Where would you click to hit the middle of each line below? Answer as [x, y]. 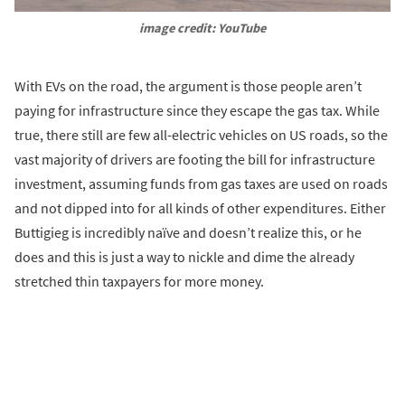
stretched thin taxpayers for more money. [139, 282]
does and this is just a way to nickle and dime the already [184, 257]
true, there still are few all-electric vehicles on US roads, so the [201, 135]
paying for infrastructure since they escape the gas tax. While [197, 111]
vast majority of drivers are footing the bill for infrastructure [195, 160]
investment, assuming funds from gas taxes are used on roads [201, 184]
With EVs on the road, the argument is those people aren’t [188, 86]
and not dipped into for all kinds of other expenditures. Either [200, 208]
